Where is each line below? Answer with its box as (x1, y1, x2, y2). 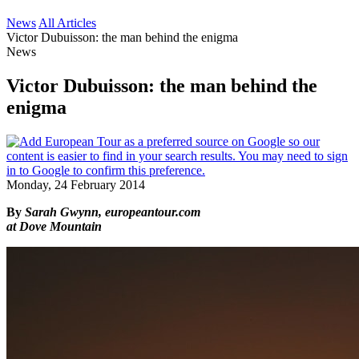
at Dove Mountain (6, 219, 102, 233)
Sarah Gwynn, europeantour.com (25, 204, 200, 219)
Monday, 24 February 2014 (6, 177, 145, 192)
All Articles (38, 16, 96, 30)
